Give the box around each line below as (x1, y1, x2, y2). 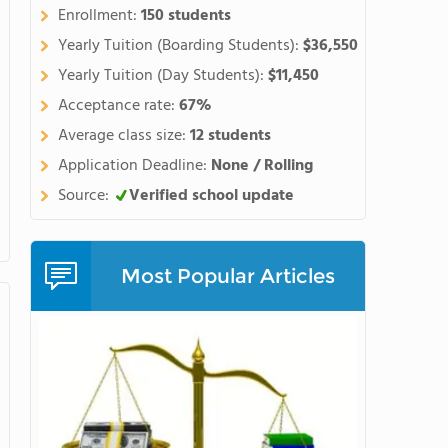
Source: (58, 183, 113, 209)
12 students (190, 123, 271, 149)
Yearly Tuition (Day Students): (58, 63, 268, 89)
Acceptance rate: (58, 93, 179, 119)
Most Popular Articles (121, 264, 335, 288)
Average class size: (58, 123, 190, 149)
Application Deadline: (58, 153, 211, 179)
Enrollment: (58, 3, 141, 29)
